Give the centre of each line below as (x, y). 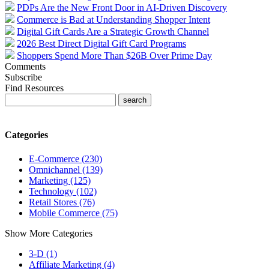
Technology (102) (63, 191)
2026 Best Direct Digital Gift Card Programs (101, 44)
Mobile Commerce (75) (73, 213)
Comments (25, 67)
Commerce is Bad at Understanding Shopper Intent (113, 20)
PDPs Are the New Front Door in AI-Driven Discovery (122, 8)
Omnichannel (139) (66, 169)
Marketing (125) (60, 180)
